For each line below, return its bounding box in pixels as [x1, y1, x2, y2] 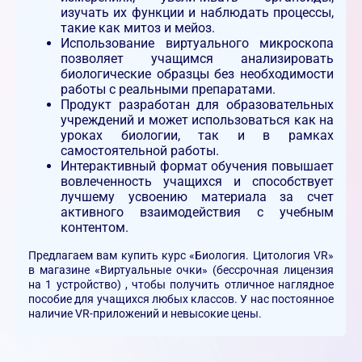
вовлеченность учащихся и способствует [61, 173, 334, 189]
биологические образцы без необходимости [61, 65, 334, 82]
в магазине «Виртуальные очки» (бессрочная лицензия [28, 263, 334, 276]
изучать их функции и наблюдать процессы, [61, 4, 334, 20]
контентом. [61, 219, 128, 235]
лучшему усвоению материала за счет [61, 188, 334, 204]
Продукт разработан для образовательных [61, 96, 334, 112]
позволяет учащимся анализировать [61, 50, 334, 66]
